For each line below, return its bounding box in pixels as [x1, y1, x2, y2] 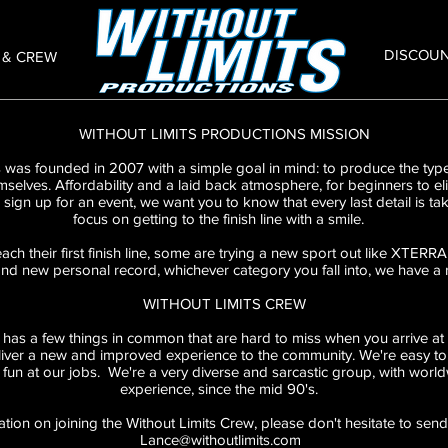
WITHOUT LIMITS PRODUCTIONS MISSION [75, 125, 370, 142]
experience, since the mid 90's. [119, 380, 326, 397]
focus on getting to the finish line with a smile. [73, 210, 372, 227]
